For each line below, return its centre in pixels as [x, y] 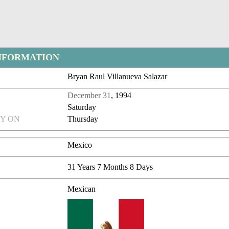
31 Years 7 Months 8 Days [110, 167]
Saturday [82, 107]
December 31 [89, 96]
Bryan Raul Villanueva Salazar [118, 77]
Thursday [83, 119]
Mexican [82, 189]
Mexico [80, 145]
